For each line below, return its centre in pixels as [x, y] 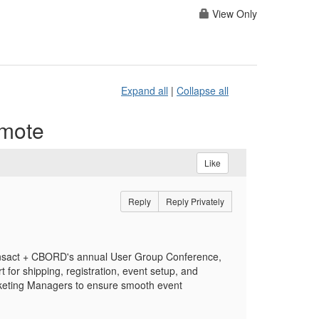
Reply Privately [195, 202]
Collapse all [203, 91]
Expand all [145, 91]
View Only [233, 14]
